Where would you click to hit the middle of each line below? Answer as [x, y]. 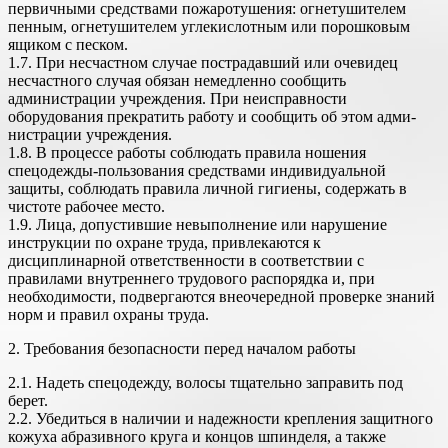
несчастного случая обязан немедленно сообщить [177, 81]
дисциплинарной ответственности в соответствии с [186, 261]
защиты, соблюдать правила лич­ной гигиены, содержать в [207, 189]
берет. [28, 401]
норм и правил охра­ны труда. [108, 315]
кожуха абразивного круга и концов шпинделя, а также [197, 437]
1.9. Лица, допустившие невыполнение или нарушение [197, 225]
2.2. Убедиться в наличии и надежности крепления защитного [220, 419]
